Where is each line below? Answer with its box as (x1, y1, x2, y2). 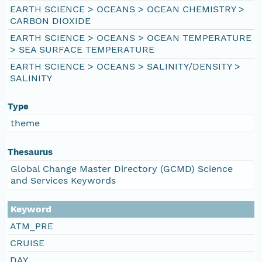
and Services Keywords (11, 174, 116, 186)
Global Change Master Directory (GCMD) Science (11, 163, 233, 174)
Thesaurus (8, 146, 53, 157)
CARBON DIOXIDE (10, 15, 91, 26)
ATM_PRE (10, 220, 53, 232)
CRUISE (10, 237, 44, 249)
